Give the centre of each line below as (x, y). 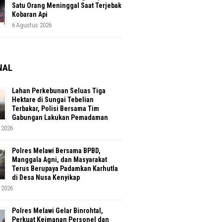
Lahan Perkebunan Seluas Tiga (59, 91)
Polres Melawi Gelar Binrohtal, (57, 211)
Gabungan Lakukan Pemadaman (60, 118)
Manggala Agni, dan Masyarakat (59, 160)
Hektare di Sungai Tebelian (53, 100)
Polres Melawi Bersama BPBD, (56, 151)
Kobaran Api (30, 15)
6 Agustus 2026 (32, 25)
